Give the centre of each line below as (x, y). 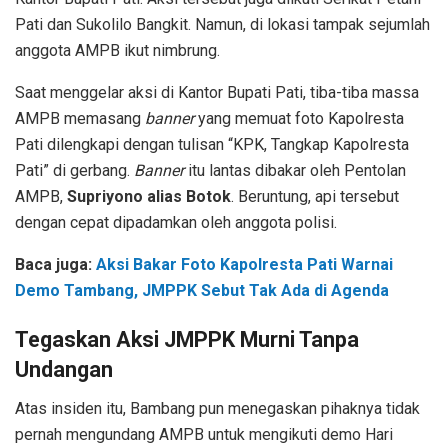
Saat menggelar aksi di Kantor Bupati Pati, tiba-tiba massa (217, 92)
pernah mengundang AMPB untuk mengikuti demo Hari (204, 435)
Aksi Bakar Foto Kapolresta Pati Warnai (244, 264)
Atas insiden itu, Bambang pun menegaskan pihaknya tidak (217, 409)
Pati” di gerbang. (74, 170)
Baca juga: (55, 264)
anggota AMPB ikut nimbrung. (117, 50)
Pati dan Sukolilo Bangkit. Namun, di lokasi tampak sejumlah (222, 24)
